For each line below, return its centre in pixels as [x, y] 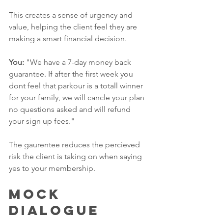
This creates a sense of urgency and [72, 15]
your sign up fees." [42, 121]
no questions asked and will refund [71, 110]
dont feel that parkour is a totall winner [77, 86]
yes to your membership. [53, 168]
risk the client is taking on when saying [76, 157]
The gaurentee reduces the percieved [75, 145]
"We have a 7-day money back [79, 62]
